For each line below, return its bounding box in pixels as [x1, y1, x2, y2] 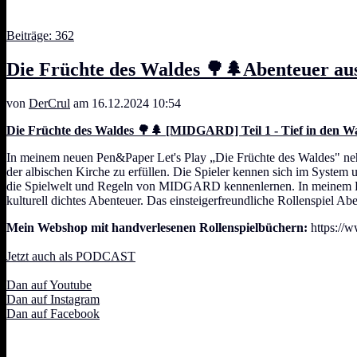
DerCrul [29, 96, 70, 110]
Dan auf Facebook [6, 306, 100, 320]
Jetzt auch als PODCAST [6, 249, 135, 263]
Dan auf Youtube [6, 277, 92, 292]
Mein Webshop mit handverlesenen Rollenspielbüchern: [6, 220, 308, 234]
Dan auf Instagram [6, 292, 100, 306]
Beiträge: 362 [6, 28, 74, 42]
